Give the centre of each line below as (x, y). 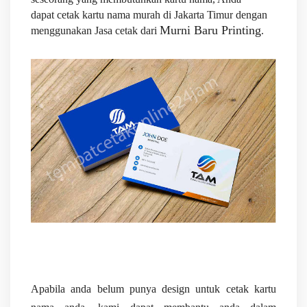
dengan (250, 15)
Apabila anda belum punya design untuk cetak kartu (153, 289)
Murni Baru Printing (210, 30)
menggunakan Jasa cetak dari (95, 30)
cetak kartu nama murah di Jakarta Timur (145, 15)
